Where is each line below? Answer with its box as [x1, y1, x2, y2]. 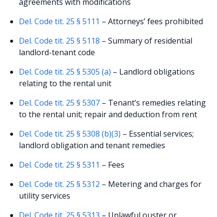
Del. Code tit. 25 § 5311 [19, 159, 100, 170]
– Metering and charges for [100, 178, 202, 189]
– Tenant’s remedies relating [100, 97, 206, 108]
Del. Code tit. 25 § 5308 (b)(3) [19, 128, 121, 139]
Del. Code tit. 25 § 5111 [19, 15, 100, 27]
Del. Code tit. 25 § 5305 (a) [19, 66, 111, 77]
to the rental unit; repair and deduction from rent [19, 108, 198, 120]
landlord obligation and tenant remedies [19, 139, 166, 151]
